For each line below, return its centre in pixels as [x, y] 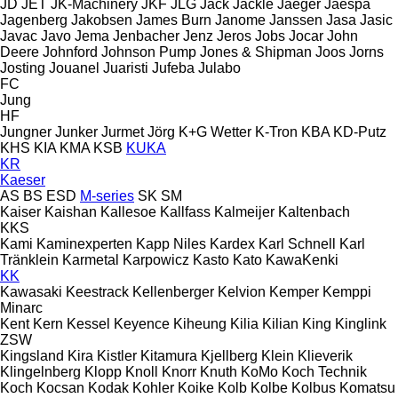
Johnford [70, 52]
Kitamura [169, 355]
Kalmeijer [244, 211]
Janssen [296, 20]
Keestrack [97, 291]
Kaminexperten [84, 243]
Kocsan [60, 387]
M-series [107, 195]
